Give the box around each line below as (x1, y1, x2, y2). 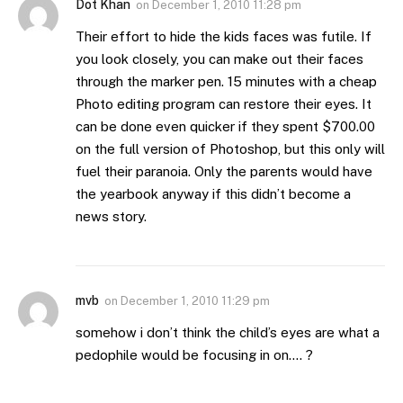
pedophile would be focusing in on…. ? (76, 346, 313, 363)
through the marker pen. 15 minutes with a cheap (76, 73, 377, 89)
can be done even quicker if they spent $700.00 (76, 118, 375, 134)
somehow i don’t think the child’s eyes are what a (76, 324, 380, 340)
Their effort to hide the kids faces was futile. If (76, 28, 372, 44)
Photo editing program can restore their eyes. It (76, 95, 372, 112)
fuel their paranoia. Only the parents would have (76, 163, 372, 179)
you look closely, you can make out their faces (76, 50, 363, 67)
